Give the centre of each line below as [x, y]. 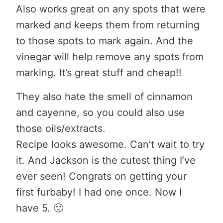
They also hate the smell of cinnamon [104, 96]
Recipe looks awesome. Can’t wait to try [110, 144]
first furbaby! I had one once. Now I [99, 192]
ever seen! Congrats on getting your [101, 176]
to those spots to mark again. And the [105, 41]
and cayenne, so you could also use [100, 112]
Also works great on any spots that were [111, 9]
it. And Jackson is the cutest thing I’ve [106, 160]
